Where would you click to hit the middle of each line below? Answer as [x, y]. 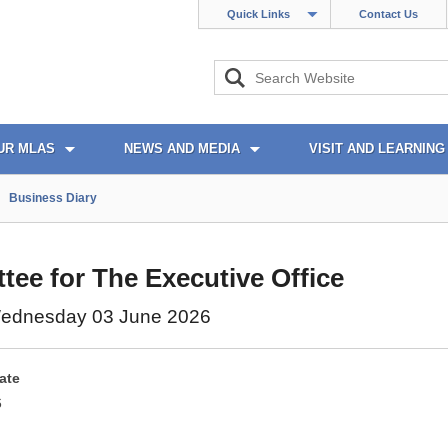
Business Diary [53, 198]
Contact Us [388, 14]
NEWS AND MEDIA [182, 148]
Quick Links [258, 14]
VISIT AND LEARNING [377, 148]
